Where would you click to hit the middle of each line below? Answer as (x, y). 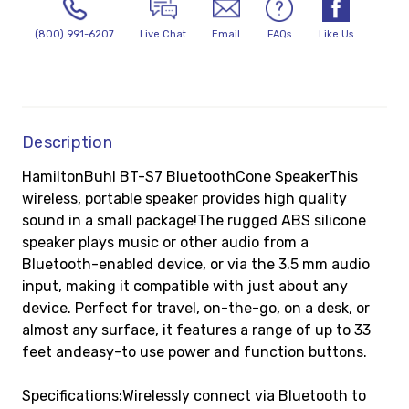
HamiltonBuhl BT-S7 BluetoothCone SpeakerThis (190, 177)
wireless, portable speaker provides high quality (184, 199)
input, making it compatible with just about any (185, 286)
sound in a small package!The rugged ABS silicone (194, 220)
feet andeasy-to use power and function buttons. (194, 352)
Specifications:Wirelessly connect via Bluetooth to (194, 396)
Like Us (336, 34)
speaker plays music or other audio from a (165, 242)
